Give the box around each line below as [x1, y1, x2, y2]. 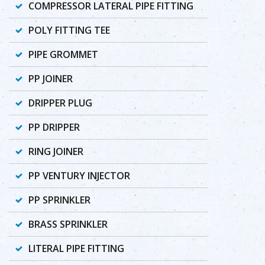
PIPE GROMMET [28, 48, 98, 61]
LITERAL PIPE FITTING [28, 242, 124, 255]
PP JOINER [28, 72, 73, 85]
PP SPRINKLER [28, 193, 91, 206]
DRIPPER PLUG [28, 96, 92, 109]
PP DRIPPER [28, 121, 80, 134]
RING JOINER [28, 145, 83, 158]
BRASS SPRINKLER [28, 218, 108, 231]
